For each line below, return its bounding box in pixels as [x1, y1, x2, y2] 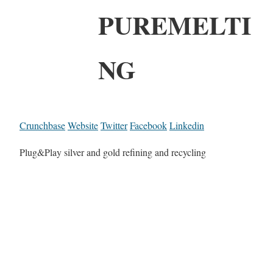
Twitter [101, 118, 127, 132]
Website [68, 118, 98, 132]
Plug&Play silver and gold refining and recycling [19, 145, 206, 158]
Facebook [130, 118, 167, 132]
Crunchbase [19, 118, 65, 132]
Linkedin [169, 118, 204, 132]
